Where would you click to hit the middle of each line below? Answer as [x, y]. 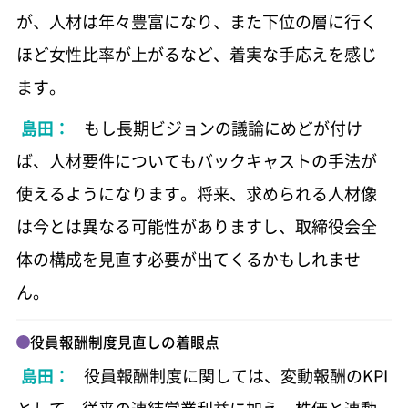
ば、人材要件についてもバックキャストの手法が [196, 160]
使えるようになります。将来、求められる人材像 [196, 193]
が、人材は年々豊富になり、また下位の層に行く [196, 21]
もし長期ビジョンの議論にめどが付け [223, 127]
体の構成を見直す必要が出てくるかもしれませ [188, 259]
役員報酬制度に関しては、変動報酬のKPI [235, 376]
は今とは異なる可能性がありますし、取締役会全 [196, 226]
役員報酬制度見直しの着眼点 [124, 342]
